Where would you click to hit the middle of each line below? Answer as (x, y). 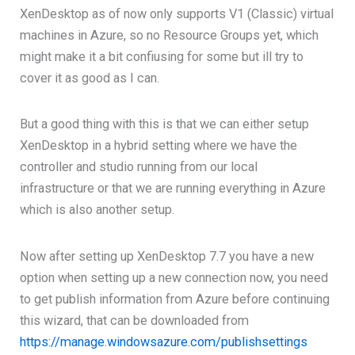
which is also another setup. (97, 210)
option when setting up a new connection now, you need (174, 277)
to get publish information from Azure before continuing (175, 299)
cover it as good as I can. (90, 78)
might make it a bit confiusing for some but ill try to (162, 56)
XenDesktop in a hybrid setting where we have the (159, 146)
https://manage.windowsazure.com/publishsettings (164, 342)
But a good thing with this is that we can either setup (165, 124)
